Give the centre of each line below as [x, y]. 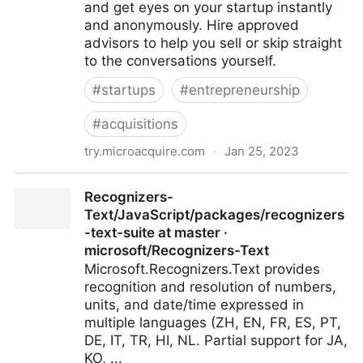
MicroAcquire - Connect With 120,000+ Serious [168, 182]
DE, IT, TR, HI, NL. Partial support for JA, [216, 340]
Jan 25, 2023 [262, 151]
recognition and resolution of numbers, [210, 287]
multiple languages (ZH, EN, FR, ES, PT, [213, 322]
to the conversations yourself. [180, 61]
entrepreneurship [244, 90]
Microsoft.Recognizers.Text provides [202, 269]
